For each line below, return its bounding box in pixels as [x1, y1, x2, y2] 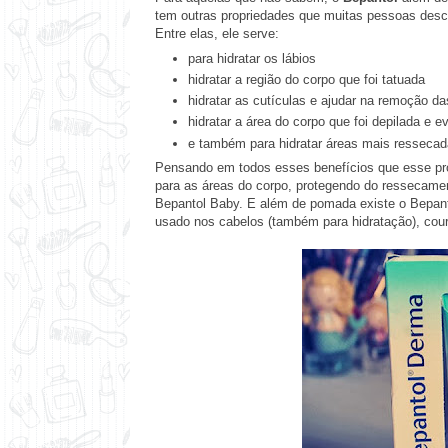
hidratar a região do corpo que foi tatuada [187, 71, 429, 87]
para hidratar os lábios [187, 50, 316, 66]
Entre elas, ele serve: [155, 26, 283, 41]
